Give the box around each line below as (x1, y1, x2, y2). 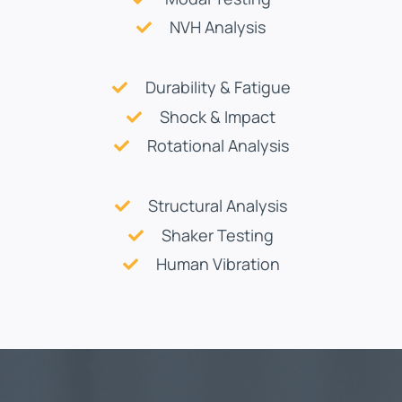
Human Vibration (155, 253, 280, 275)
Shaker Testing (162, 223, 274, 246)
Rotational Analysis (146, 135, 289, 157)
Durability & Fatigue (144, 76, 291, 99)
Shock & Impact (160, 105, 275, 127)
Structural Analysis (148, 195, 287, 217)
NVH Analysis (170, 16, 266, 39)
